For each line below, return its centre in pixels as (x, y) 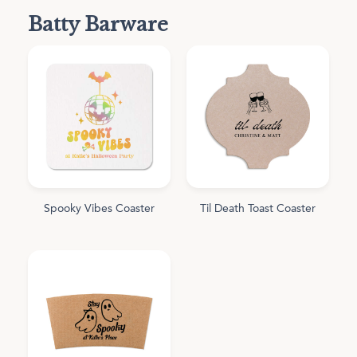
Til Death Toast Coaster (258, 209)
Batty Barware (98, 24)
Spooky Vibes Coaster (99, 209)
